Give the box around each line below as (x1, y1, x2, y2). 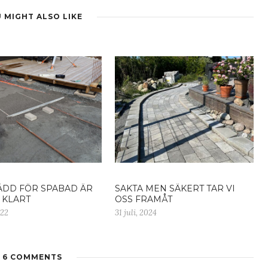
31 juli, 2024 (115, 208, 157, 218)
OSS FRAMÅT (115, 194, 172, 205)
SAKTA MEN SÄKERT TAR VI (115, 183, 235, 194)
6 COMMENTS (2, 252, 62, 262)
